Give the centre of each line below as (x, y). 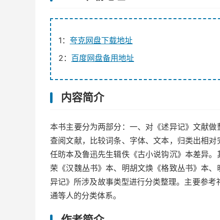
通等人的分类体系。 (85, 195)
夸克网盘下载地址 (101, 40)
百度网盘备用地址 (103, 58)
